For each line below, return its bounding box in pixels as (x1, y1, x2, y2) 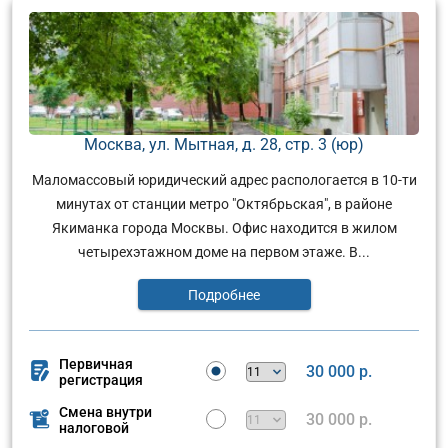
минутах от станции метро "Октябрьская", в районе (56, 195, 392, 212)
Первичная (59, 355, 133, 372)
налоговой (59, 419, 129, 436)
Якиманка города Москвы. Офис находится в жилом (51, 219, 397, 236)
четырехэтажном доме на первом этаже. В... (78, 243, 370, 260)
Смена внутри (59, 403, 152, 420)
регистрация (59, 371, 143, 388)
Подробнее (188, 286, 260, 303)
